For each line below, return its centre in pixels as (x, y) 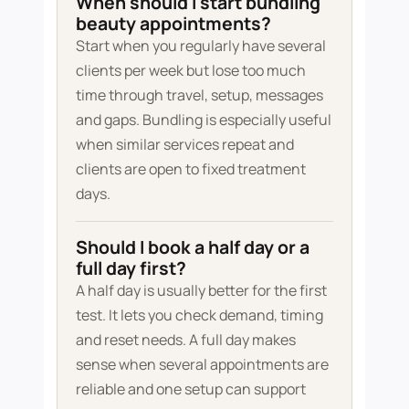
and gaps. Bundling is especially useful (203, 119)
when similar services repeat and (184, 144)
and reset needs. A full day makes (185, 339)
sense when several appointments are (202, 364)
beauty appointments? (173, 23)
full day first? (131, 267)
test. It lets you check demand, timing (199, 315)
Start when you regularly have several (200, 45)
